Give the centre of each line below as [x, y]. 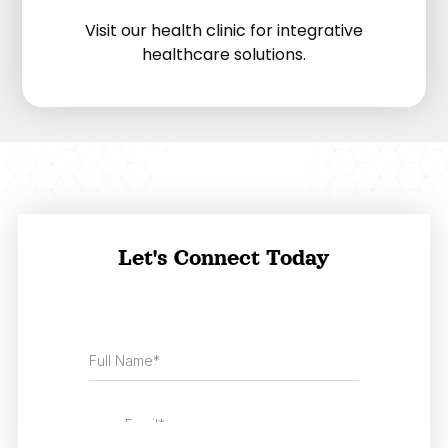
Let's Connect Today [224, 258]
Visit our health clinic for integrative [224, 30]
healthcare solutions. [224, 54]
